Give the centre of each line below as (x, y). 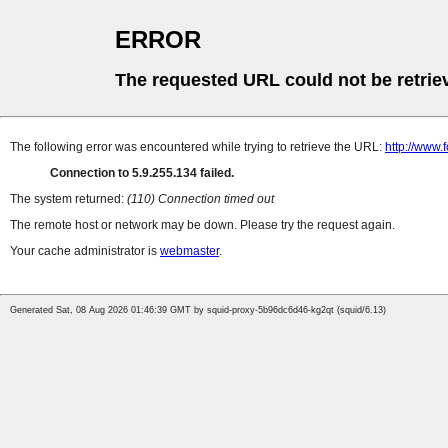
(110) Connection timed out (200, 199)
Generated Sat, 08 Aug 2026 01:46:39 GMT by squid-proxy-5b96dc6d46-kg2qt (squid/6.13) (198, 310)
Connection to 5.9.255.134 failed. (142, 173)
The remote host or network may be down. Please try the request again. (202, 225)
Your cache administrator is (85, 251)
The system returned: (68, 199)
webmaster (189, 251)
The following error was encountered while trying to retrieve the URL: (197, 147)
